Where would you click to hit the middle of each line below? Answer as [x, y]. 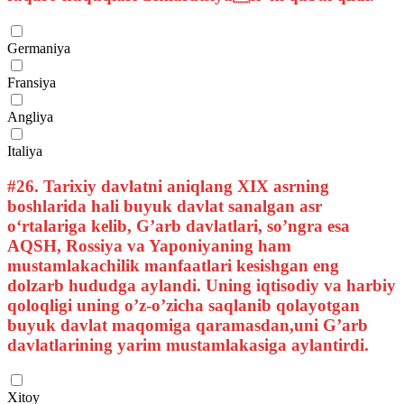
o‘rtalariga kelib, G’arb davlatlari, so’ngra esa [179, 225]
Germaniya [39, 48]
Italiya [25, 151]
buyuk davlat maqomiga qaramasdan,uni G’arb [188, 325]
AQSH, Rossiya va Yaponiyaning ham [149, 245]
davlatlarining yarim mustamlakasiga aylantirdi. [188, 344]
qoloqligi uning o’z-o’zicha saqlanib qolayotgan [184, 305]
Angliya [30, 116]
